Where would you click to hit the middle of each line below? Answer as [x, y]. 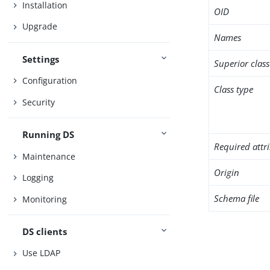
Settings [41, 59]
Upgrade [40, 27]
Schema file [237, 198]
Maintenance [49, 156]
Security [39, 102]
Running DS [49, 135]
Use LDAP [42, 253]
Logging [38, 178]
